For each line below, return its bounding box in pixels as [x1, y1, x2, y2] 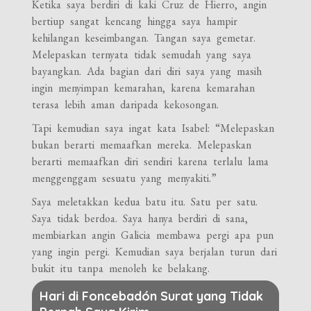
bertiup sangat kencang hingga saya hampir [32, 13, 238, 28]
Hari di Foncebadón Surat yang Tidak [40, 287, 264, 304]
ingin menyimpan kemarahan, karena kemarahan [32, 80, 255, 95]
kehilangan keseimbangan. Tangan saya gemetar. [32, 30, 256, 45]
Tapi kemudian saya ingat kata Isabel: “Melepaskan [32, 120, 275, 135]
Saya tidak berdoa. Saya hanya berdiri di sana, [32, 210, 249, 226]
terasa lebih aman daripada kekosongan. [32, 96, 219, 112]
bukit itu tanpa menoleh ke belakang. [32, 260, 210, 276]
